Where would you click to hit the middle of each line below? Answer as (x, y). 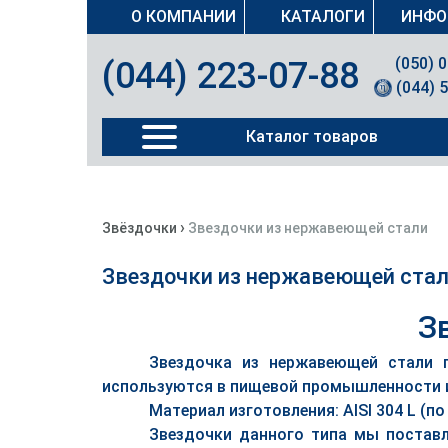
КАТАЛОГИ (323, 16)
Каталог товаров (311, 136)
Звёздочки (139, 228)
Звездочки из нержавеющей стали (308, 228)
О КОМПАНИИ (183, 16)
